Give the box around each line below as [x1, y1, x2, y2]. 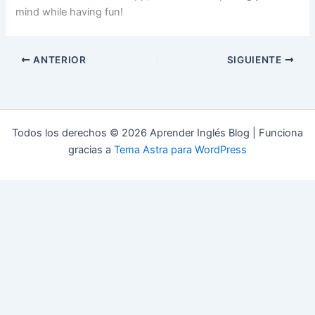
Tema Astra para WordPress [114, 143, 247, 157]
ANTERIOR [30, 54, 86, 66]
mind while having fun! [15, 6, 124, 19]
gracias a [68, 143, 114, 157]
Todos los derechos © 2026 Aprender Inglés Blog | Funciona [12, 127, 303, 140]
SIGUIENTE [226, 54, 285, 66]
